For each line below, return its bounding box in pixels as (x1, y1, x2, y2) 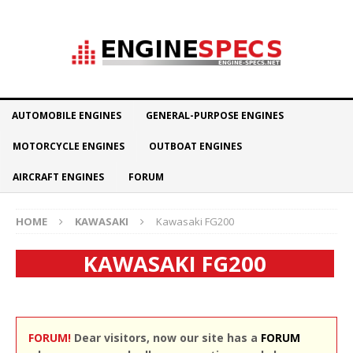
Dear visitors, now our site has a (71, 330, 261, 345)
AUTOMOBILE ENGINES (12, 109, 121, 122)
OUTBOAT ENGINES (149, 139, 242, 153)
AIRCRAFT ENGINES (13, 170, 104, 184)
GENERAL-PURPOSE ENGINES (146, 109, 284, 122)
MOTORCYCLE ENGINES (13, 139, 124, 153)
